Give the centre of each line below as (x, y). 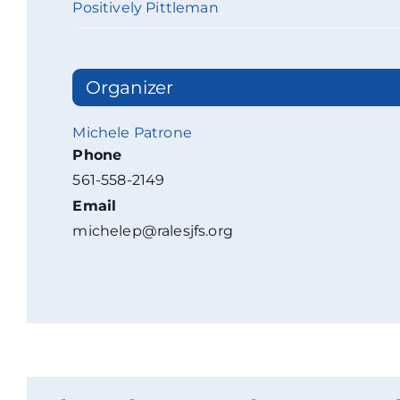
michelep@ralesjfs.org (153, 231)
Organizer (129, 88)
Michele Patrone (132, 133)
